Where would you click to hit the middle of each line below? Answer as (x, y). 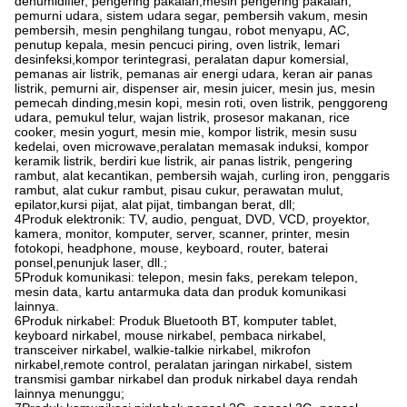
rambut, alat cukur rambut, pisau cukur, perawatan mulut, (179, 190)
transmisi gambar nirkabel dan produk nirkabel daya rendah (186, 379)
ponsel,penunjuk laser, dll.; (91, 263)
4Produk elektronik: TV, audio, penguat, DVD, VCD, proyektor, (192, 219)
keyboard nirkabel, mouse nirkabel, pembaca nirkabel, (170, 336)
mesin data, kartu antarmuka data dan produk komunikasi (180, 292)
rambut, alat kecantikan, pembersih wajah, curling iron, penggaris (202, 176)
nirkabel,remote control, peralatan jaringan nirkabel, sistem (184, 365)
